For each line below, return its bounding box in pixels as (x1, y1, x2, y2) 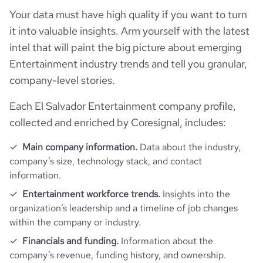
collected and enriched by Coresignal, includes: (9, 116, 226, 129)
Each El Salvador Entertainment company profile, (9, 99, 236, 113)
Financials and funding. (22, 235, 119, 247)
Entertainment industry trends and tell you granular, (9, 57, 247, 70)
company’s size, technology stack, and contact (9, 155, 202, 167)
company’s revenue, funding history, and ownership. (9, 249, 226, 261)
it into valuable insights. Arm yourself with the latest (9, 24, 249, 38)
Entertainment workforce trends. (22, 188, 160, 200)
